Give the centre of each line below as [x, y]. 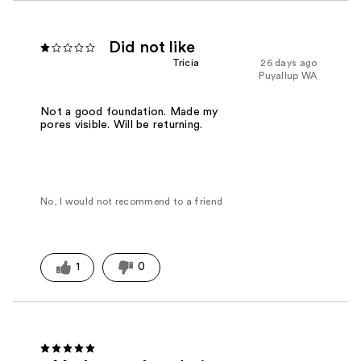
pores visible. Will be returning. [122, 125]
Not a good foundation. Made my [129, 112]
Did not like [152, 48]
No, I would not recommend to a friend [132, 202]
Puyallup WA [288, 76]
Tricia [186, 63]
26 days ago [289, 63]
